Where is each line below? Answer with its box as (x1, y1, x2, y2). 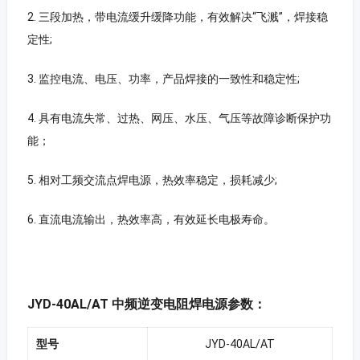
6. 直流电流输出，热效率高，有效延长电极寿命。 (27, 212, 275, 226)
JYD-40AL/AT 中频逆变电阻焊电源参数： (27, 296, 266, 312)
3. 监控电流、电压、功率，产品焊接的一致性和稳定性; (27, 72, 300, 85)
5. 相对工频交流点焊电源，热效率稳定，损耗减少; (27, 173, 277, 186)
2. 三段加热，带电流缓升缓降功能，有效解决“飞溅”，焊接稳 (27, 10, 328, 23)
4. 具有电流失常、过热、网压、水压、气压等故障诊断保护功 (27, 111, 331, 125)
